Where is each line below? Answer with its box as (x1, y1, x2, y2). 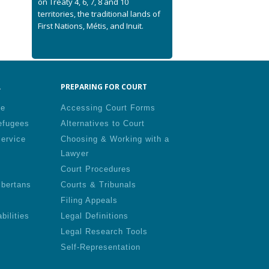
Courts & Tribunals (61, 180, 136, 189)
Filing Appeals (61, 196, 118, 205)
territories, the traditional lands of (38, 8, 160, 19)
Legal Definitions (61, 211, 128, 220)
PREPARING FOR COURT (61, 82, 147, 92)
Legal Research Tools (61, 227, 148, 236)
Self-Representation (61, 243, 141, 252)
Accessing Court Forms (61, 103, 156, 112)
